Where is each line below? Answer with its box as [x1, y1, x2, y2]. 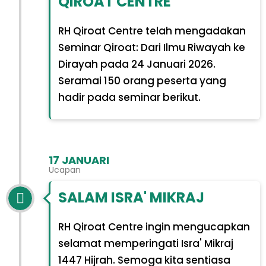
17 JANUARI [49, 153, 109, 167]
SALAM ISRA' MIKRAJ [58, 187, 204, 207]
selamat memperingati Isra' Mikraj [58, 236, 233, 251]
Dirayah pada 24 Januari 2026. [58, 57, 216, 72]
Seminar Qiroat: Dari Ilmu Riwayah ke [58, 40, 245, 55]
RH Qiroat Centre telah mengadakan [58, 24, 246, 39]
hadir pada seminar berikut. [58, 90, 201, 105]
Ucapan [49, 164, 81, 176]
